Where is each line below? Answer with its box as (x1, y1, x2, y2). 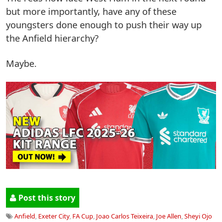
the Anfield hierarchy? (6, 31, 99, 44)
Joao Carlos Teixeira (96, 212, 153, 221)
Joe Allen (156, 212, 181, 221)
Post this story (16, 192, 75, 204)
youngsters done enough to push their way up (6, 18, 202, 31)
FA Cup (72, 212, 93, 221)
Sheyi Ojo (184, 212, 212, 221)
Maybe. (6, 56, 37, 69)
